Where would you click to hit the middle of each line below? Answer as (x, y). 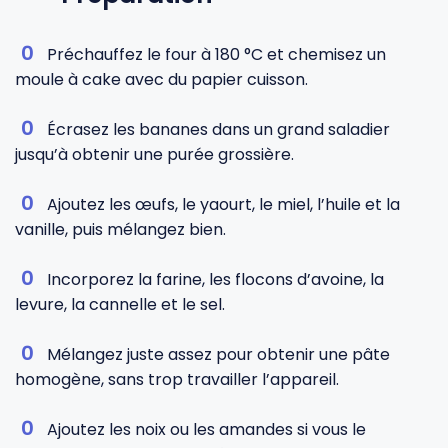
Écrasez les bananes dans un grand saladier (218, 129)
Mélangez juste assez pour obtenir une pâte (218, 354)
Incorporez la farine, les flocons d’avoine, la (215, 279)
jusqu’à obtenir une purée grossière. (154, 154)
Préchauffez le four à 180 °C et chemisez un (216, 54)
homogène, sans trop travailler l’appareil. (177, 379)
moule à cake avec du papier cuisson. (161, 79)
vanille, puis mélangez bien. (120, 229)
